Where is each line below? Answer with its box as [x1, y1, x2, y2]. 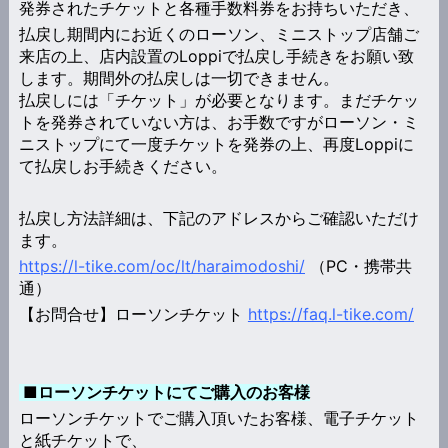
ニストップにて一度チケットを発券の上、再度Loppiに [18, 133, 414, 154]
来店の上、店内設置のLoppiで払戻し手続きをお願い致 [18, 45, 414, 66]
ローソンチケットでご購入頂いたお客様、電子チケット [18, 407, 419, 428]
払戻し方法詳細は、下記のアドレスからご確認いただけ [18, 207, 419, 228]
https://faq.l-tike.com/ [247, 303, 414, 324]
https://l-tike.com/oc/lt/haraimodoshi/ [18, 255, 305, 276]
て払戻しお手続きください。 [18, 155, 227, 176]
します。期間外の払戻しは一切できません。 [18, 67, 339, 88]
